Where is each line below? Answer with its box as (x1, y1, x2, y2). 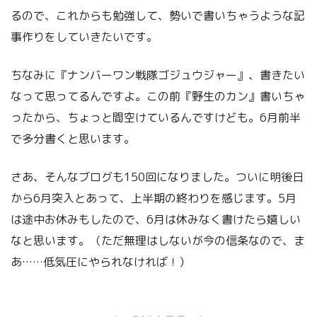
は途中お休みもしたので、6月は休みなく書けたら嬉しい (11, 211, 301, 227)
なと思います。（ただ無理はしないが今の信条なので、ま (11, 232, 305, 248)
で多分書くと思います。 (11, 130, 135, 146)
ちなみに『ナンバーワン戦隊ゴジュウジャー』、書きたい (11, 67, 305, 83)
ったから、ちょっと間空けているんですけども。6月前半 (11, 109, 301, 125)
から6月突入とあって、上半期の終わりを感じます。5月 (11, 190, 296, 206)
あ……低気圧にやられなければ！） (11, 253, 190, 270)
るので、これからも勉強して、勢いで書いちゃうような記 (11, 7, 305, 23)
